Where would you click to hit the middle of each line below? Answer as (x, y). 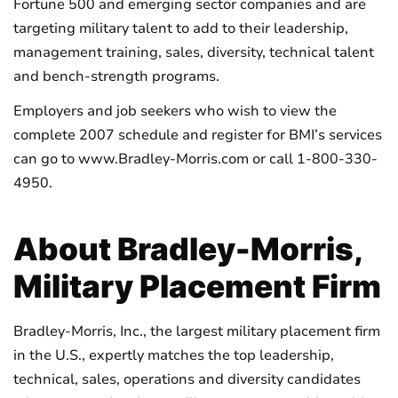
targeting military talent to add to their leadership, (181, 28)
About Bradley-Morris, (187, 249)
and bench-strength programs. (116, 76)
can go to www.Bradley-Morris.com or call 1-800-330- (195, 159)
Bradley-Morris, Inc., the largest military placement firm (197, 331)
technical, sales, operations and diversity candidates (187, 379)
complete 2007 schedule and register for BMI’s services (198, 135)
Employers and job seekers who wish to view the (175, 111)
